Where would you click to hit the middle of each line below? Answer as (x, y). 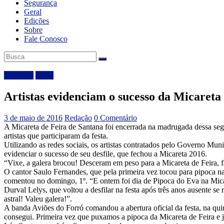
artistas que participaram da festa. (56, 135)
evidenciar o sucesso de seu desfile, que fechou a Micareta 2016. (105, 153)
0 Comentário (115, 117)
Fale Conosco (46, 38)
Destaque (19, 75)
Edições (36, 20)
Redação (78, 117)
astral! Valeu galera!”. (38, 198)
